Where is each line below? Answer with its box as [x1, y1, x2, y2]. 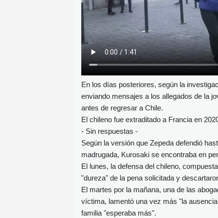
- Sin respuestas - [81, 127, 138, 135]
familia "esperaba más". [81, 208, 156, 217]
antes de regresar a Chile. [81, 103, 163, 112]
